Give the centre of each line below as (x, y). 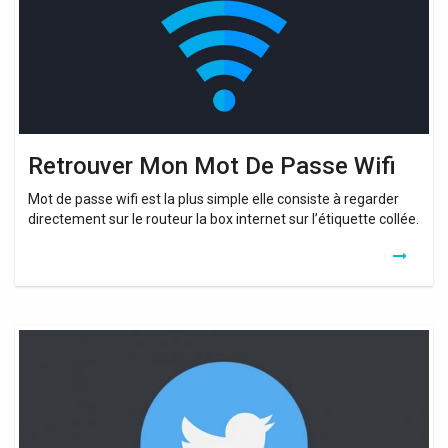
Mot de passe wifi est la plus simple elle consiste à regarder (213, 198)
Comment (46, 334)
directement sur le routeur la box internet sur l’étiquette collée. (223, 218)
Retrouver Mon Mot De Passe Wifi (212, 165)
